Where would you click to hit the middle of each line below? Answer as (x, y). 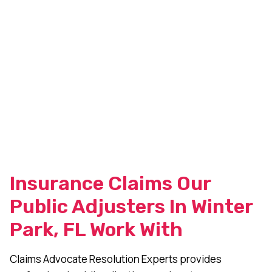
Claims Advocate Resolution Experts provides (116, 259)
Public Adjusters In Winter (131, 206)
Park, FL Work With (96, 229)
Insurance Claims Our (110, 183)
